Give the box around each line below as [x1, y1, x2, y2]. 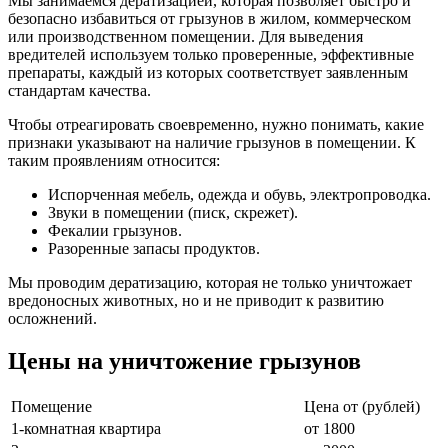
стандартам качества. [8, 82, 151, 100]
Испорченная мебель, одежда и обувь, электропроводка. [48, 186, 431, 204]
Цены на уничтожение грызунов [8, 348, 361, 375]
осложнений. [8, 310, 97, 328]
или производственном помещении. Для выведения [8, 28, 363, 46]
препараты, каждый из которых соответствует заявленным [8, 64, 408, 82]
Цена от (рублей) [304, 397, 420, 415]
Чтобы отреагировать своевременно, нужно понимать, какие [8, 116, 424, 134]
